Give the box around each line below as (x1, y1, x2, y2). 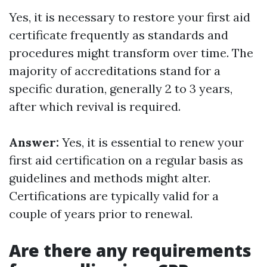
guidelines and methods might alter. (9, 170, 210, 185)
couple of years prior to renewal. (9, 206, 193, 221)
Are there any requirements (9, 239, 252, 262)
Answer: (9, 135, 62, 150)
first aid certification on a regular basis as (9, 153, 243, 167)
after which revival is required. (9, 99, 181, 114)
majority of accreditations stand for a (9, 63, 221, 78)
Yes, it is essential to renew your (62, 135, 244, 150)
